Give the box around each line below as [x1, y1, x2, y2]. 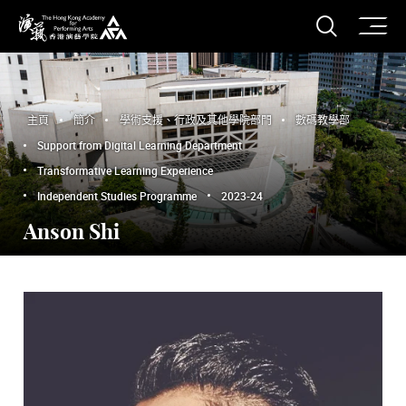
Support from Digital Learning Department [37, 138, 243, 153]
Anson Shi [24, 222, 120, 244]
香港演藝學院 [17, 41, 93, 59]
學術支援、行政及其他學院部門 [119, 112, 272, 128]
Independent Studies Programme [37, 188, 198, 203]
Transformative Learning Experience [37, 162, 214, 178]
